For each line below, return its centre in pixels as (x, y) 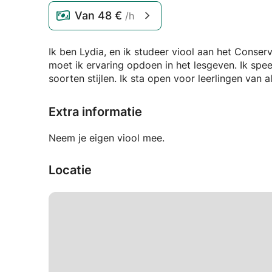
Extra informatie (95, 112)
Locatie (70, 170)
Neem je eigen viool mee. (107, 138)
